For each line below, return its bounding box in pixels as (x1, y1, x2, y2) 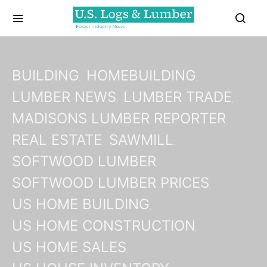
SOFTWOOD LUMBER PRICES (12, 174, 209, 191)
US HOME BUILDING (12, 195, 150, 213)
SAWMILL (109, 131, 173, 148)
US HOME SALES (12, 238, 126, 256)
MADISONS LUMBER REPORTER (12, 110, 226, 127)
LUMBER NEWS (12, 88, 116, 105)
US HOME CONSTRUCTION (12, 217, 195, 234)
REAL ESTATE (12, 131, 102, 148)
